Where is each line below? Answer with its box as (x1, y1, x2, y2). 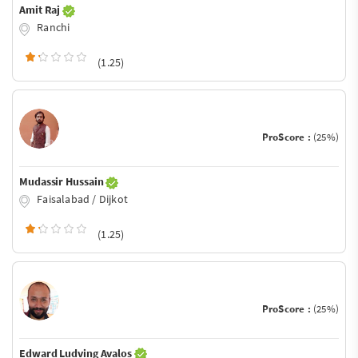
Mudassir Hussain (19, 173, 106, 189)
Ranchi (34, 20, 70, 35)
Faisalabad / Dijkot (34, 191, 128, 206)
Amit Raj (19, 2, 63, 18)
